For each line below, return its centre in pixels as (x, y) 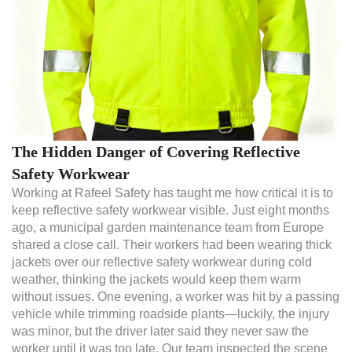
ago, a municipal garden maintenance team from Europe (168, 227)
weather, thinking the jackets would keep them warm (156, 279)
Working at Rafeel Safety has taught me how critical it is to (172, 192)
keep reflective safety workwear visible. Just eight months (170, 210)
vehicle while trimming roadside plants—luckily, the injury (170, 313)
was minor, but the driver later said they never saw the (160, 331)
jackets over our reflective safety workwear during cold (162, 262)
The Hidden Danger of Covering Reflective (156, 151)
